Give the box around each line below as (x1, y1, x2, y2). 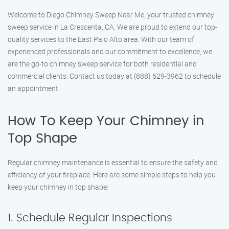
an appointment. (8, 83, 60, 93)
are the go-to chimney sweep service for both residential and (8, 59, 197, 68)
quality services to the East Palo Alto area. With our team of (8, 34, 194, 44)
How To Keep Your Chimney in (8, 114, 204, 128)
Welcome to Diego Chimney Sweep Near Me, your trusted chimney (8, 10, 214, 19)
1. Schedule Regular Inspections (8, 213, 172, 223)
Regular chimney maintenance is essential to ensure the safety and (8, 157, 218, 167)
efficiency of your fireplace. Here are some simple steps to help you (8, 170, 216, 179)
